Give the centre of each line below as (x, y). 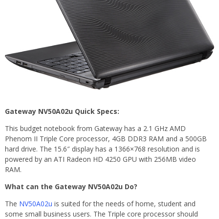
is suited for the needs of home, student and (124, 203)
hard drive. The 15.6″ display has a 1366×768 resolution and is (102, 149)
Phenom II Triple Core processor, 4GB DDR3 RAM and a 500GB (106, 138)
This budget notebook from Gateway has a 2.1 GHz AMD (95, 128)
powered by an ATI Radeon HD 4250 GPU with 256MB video (100, 159)
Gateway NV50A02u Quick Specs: (62, 111)
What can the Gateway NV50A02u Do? (71, 186)
